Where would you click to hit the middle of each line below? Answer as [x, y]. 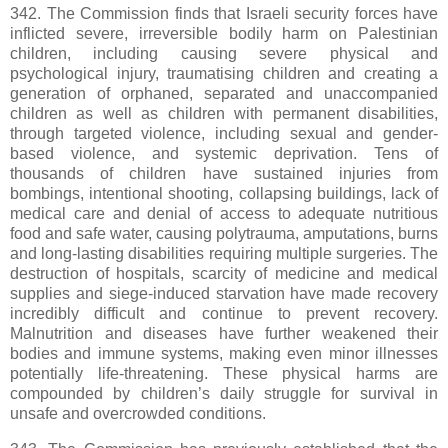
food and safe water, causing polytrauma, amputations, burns [224, 233]
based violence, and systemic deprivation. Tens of [224, 153]
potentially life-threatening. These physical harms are [224, 373]
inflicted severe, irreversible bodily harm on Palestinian [224, 33]
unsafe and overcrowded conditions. [138, 413]
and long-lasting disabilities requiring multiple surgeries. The [224, 253]
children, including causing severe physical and [224, 53]
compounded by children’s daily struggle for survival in [224, 393]
